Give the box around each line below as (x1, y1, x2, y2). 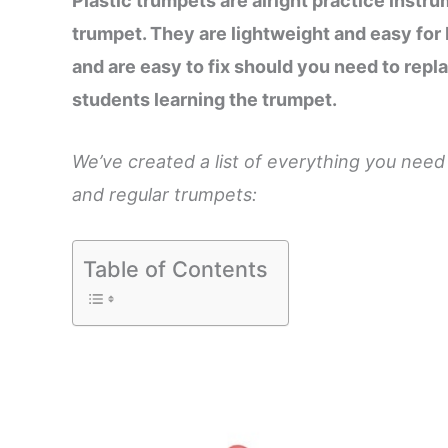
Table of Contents (83, 255, 268, 282)
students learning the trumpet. (72, 89, 337, 111)
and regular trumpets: (72, 183, 257, 205)
